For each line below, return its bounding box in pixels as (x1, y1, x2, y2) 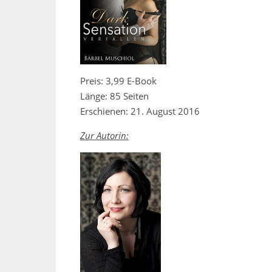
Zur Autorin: (80, 129, 129, 141)
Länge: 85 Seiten (80, 89, 149, 102)
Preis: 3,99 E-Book (80, 74, 157, 87)
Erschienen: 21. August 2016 (80, 104, 200, 117)
